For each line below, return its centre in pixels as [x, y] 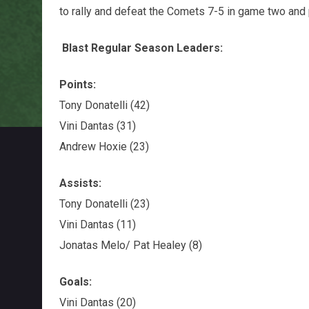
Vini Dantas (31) [97, 126]
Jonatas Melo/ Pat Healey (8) [130, 245]
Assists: [80, 183]
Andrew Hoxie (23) [104, 146]
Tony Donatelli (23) [104, 203]
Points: [77, 84]
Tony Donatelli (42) [104, 105]
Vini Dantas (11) [97, 224]
